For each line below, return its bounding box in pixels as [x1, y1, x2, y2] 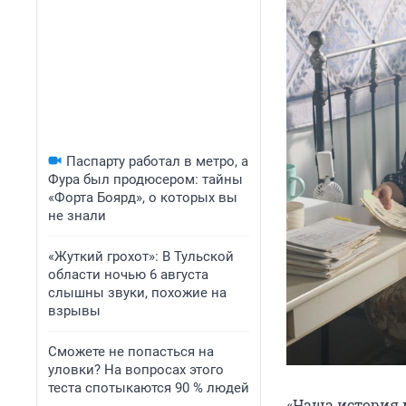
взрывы [48, 303, 101, 319]
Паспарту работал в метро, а [66, 153, 248, 169]
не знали [48, 208, 106, 224]
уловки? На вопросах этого [48, 362, 224, 378]
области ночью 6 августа [48, 266, 208, 283]
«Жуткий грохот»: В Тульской [48, 248, 234, 265]
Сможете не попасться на [48, 343, 214, 360]
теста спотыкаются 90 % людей [48, 380, 249, 396]
